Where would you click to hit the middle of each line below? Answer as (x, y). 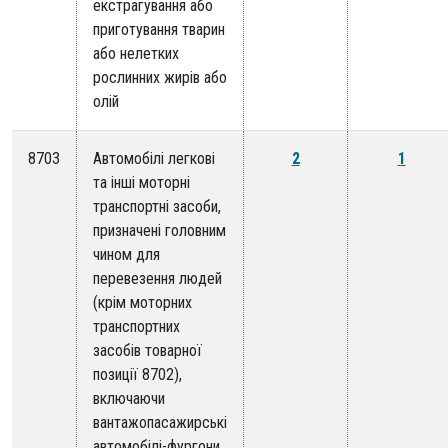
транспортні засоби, (157, 207)
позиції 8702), (137, 375)
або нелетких (136, 54)
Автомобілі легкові (154, 159)
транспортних (136, 327)
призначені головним (159, 231)
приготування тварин (159, 30)
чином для (126, 255)
